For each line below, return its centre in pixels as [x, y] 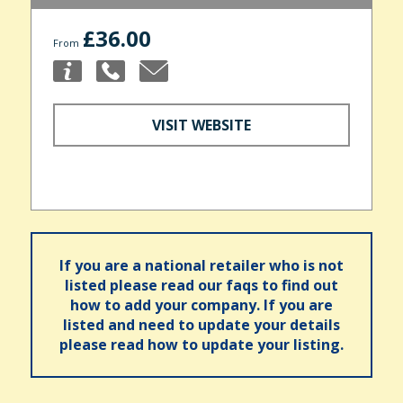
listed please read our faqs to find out [201, 285]
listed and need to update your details [201, 324]
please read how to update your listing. [201, 344]
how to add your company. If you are [201, 304]
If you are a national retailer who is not [201, 265]
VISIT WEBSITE [201, 125]
